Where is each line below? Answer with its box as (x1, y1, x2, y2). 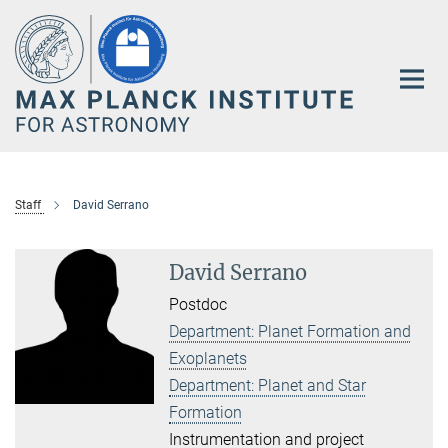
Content (5, 36, 60, 55)
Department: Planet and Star (169, 376, 367, 396)
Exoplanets (169, 349, 248, 369)
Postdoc (169, 295, 228, 315)
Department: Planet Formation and (169, 322, 412, 342)
